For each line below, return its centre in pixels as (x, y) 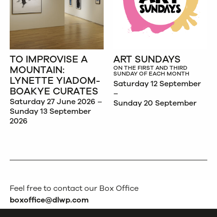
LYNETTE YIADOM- (55, 81)
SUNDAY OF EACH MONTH (151, 74)
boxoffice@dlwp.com (49, 200)
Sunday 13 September (50, 112)
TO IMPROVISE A (49, 60)
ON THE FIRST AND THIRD (150, 68)
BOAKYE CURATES (54, 92)
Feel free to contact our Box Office (74, 189)
